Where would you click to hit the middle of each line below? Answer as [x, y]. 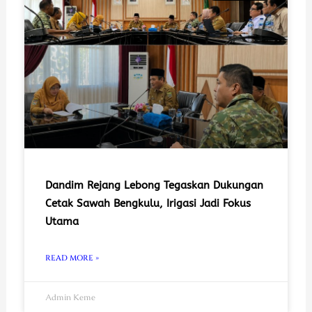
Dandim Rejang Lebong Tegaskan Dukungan [154, 185]
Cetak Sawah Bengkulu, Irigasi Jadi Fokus [148, 203]
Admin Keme [70, 297]
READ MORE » [72, 258]
